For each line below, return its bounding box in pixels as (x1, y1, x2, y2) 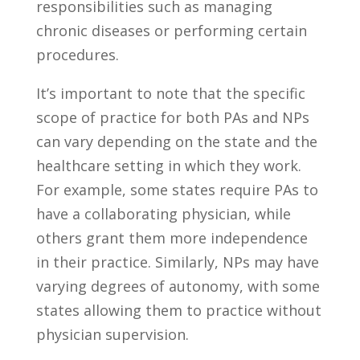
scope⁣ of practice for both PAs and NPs (35, 107, 309, 127)
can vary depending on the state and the (35, 131, 317, 151)
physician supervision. (35, 324, 189, 344)
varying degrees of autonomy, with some (35, 276, 320, 296)
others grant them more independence (35, 227, 308, 247)
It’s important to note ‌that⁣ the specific (35, 83, 305, 103)
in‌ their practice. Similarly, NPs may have (35, 252, 319, 272)
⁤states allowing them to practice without (35, 300, 321, 320)
